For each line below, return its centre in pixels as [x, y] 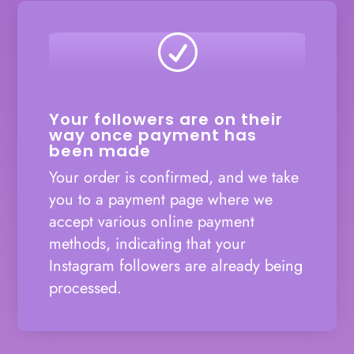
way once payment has [153, 135]
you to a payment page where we [161, 199]
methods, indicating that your [148, 243]
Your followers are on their [166, 119]
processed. [86, 288]
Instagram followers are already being [176, 265]
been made [100, 151]
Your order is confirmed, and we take [174, 177]
